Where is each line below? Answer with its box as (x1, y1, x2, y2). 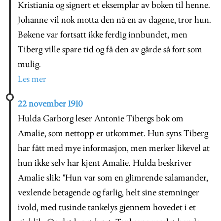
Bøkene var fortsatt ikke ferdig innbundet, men (18, 30, 187, 40)
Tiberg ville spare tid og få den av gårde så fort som (18, 45, 202, 55)
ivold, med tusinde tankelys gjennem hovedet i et (18, 203, 196, 213)
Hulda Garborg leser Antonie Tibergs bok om (18, 114, 184, 124)
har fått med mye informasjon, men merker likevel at (18, 144, 210, 153)
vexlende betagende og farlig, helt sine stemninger (18, 188, 199, 198)
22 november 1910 (18, 99, 83, 109)
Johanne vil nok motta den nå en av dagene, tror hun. (18, 15, 211, 25)
